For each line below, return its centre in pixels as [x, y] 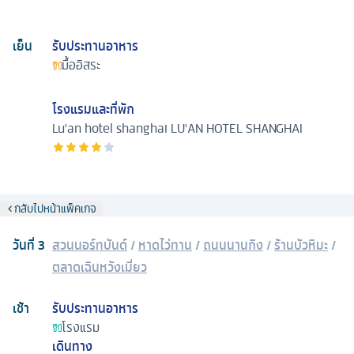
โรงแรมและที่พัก [93, 109]
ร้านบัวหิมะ [301, 245]
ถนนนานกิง [233, 245]
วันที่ [25, 245]
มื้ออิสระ [81, 65]
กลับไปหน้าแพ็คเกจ [55, 209]
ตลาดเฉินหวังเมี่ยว [100, 267]
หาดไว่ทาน [165, 245]
